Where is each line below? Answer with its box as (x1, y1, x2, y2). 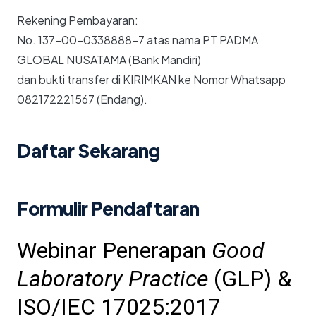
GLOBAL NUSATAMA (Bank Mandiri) (17, 52, 201, 68)
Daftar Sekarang (17, 139, 160, 163)
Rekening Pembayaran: (17, 13, 138, 28)
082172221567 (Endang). (17, 92, 147, 107)
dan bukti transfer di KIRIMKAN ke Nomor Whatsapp (17, 72, 286, 87)
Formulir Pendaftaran (17, 197, 200, 221)
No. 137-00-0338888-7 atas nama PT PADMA (17, 32, 258, 48)
